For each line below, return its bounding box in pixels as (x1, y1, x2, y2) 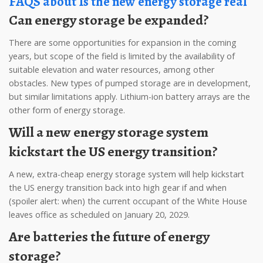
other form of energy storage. (9, 104, 125, 116)
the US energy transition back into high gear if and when (9, 182, 227, 193)
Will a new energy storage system (9, 123, 22, 141)
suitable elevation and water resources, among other (9, 64, 214, 75)
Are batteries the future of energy (9, 227, 18, 246)
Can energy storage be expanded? (18, 11, 209, 29)
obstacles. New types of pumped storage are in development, (9, 77, 251, 89)
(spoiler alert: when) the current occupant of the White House (9, 195, 247, 207)
